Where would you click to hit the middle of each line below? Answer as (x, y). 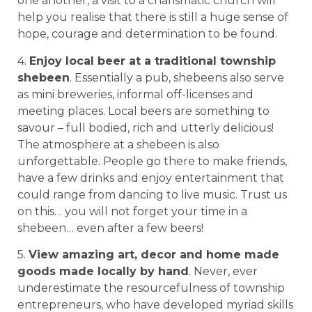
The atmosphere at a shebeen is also (118, 144)
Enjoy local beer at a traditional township (153, 61)
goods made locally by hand (103, 271)
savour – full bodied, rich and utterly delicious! (146, 127)
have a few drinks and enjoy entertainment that (151, 178)
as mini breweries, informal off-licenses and (135, 94)
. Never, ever (223, 271)
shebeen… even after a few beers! (110, 228)
